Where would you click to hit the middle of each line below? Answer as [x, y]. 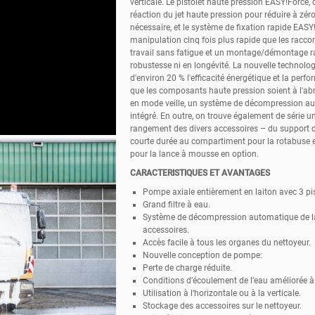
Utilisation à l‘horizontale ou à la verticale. [221, 293]
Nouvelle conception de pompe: [202, 255]
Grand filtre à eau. [176, 204]
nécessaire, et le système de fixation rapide [211, 27]
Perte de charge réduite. [187, 268]
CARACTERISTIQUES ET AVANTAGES [200, 173]
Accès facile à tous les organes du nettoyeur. [226, 242]
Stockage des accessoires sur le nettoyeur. [222, 306]
